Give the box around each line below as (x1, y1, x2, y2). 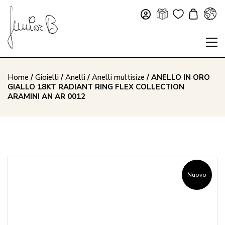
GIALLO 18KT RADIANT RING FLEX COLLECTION (8, 82, 184, 92)
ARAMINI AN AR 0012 (8, 91, 85, 101)
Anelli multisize (92, 72, 145, 82)
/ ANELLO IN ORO (145, 72, 210, 82)
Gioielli (35, 72, 59, 82)
